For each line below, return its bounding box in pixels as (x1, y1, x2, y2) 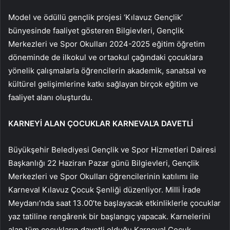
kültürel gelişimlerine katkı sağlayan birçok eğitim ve (8, 79, 198, 89)
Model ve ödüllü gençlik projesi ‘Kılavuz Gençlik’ (8, 12, 183, 23)
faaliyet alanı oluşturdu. (8, 92, 92, 103)
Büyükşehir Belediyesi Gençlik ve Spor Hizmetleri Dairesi (8, 145, 216, 155)
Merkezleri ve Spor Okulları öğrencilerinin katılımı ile (8, 171, 199, 182)
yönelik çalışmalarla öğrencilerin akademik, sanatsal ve (8, 66, 206, 76)
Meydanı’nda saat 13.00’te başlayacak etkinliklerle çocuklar (8, 198, 221, 208)
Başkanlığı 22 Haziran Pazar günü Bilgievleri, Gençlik (8, 158, 199, 168)
